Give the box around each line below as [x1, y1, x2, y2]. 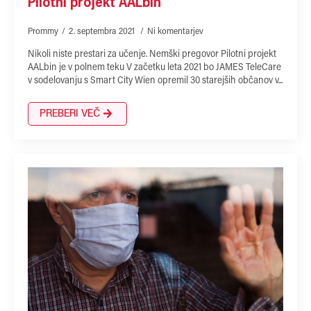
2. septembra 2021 [69, 26, 137, 36]
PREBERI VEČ [40, 108, 100, 119]
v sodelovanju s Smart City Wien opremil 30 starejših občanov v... [28, 76, 283, 86]
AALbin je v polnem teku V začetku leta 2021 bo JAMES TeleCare [28, 62, 281, 73]
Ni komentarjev [147, 26, 203, 36]
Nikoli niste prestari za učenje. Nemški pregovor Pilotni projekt [28, 49, 276, 60]
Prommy [28, 26, 58, 36]
